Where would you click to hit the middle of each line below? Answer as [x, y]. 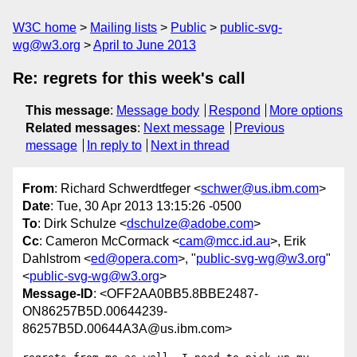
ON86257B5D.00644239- [95, 312]
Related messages [81, 128]
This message [68, 110]
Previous [259, 128]
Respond [234, 110]
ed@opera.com [134, 259]
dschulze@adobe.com [190, 224]
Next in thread [190, 145]
